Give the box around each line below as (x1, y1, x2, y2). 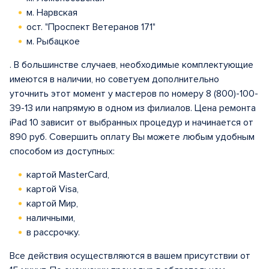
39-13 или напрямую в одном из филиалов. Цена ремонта (10, 102, 256, 114)
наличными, (26, 212, 75, 224)
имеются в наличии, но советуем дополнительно (10, 73, 219, 85)
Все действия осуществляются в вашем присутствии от (10, 250, 250, 262)
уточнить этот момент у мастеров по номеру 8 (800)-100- (10, 88, 258, 100)
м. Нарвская (26, 7, 77, 19)
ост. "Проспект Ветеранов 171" (26, 21, 156, 33)
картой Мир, (26, 198, 78, 210)
